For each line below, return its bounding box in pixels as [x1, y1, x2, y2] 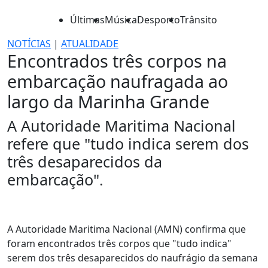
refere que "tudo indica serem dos [7, 133, 249, 154]
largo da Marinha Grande [7, 90, 209, 113]
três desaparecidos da [7, 151, 162, 172]
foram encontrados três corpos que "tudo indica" [7, 237, 232, 250]
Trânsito [180, 13, 217, 26]
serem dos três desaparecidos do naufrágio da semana [7, 251, 258, 264]
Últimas [70, 13, 105, 26]
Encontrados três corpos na [7, 49, 227, 72]
